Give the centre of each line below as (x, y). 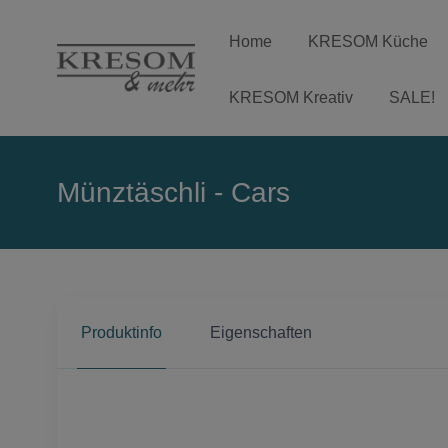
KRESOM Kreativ (291, 97)
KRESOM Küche (368, 41)
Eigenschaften (261, 332)
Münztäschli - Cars (173, 192)
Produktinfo (121, 332)
